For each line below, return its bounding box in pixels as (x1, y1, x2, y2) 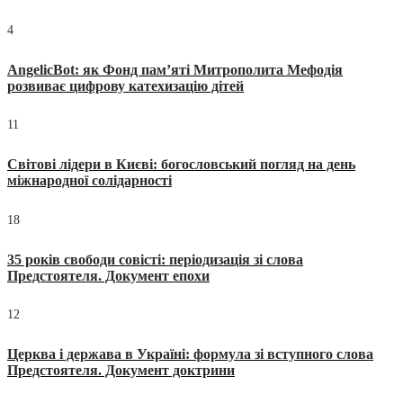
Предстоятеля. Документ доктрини (7, 363, 235, 378)
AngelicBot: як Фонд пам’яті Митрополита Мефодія (7, 61, 343, 77)
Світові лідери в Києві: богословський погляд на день (7, 157, 355, 173)
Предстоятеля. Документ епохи (7, 267, 210, 283)
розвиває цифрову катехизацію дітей (7, 77, 244, 94)
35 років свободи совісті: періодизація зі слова (7, 251, 303, 267)
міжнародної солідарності (7, 173, 172, 189)
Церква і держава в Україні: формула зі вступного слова (7, 346, 373, 362)
